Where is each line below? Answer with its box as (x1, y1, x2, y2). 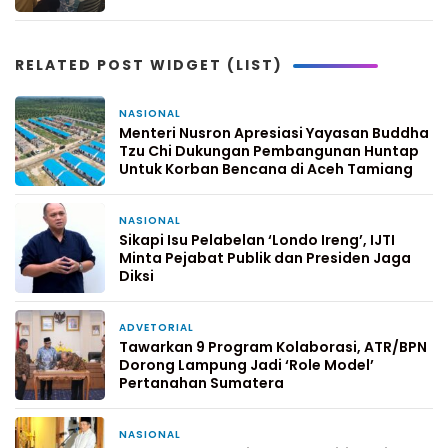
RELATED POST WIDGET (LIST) (15, 55, 283, 75)
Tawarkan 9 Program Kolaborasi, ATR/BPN (119, 337, 427, 357)
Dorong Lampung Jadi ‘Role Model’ (119, 355, 374, 375)
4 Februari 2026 (194, 428, 280, 443)
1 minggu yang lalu (194, 107, 298, 122)
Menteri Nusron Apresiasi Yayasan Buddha (119, 123, 429, 143)
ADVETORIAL (119, 320, 194, 335)
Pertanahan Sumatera (119, 373, 284, 393)
